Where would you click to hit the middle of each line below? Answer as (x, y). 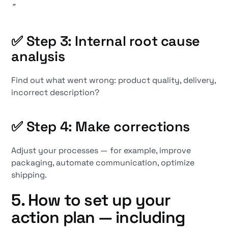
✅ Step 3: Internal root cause (106, 41)
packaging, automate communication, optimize (103, 163)
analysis (38, 56)
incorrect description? (55, 92)
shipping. (29, 175)
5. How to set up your (91, 200)
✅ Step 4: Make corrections (101, 126)
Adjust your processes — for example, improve (101, 150)
